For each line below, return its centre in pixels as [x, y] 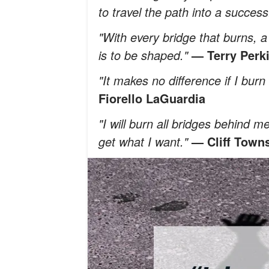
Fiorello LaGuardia [152, 98]
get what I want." [145, 142]
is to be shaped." [145, 55]
